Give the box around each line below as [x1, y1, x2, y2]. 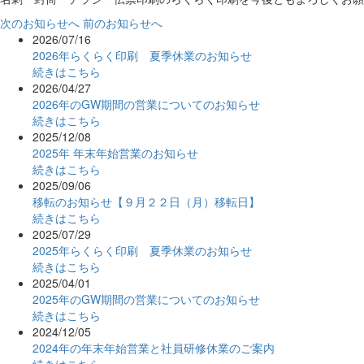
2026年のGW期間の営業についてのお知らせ [32, 95, 260, 112]
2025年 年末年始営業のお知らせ [32, 144, 198, 161]
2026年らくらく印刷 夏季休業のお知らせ [32, 46, 252, 63]
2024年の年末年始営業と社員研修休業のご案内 [32, 339, 275, 356]
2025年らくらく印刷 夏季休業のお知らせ [32, 241, 252, 258]
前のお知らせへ [83, 14, 162, 31]
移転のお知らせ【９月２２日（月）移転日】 [32, 193, 260, 210]
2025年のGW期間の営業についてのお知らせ [32, 290, 260, 307]
